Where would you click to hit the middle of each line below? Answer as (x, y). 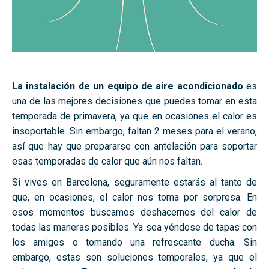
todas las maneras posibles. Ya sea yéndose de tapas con (134, 227)
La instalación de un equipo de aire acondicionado (128, 86)
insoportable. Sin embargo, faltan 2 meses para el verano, (134, 131)
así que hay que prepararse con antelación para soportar (134, 146)
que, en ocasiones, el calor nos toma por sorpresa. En (134, 197)
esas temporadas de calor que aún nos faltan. (107, 161)
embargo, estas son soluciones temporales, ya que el (134, 257)
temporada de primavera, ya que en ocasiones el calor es (134, 116)
